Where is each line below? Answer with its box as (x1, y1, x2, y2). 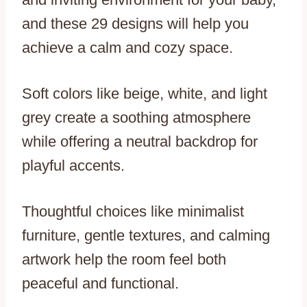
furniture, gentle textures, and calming (22, 226, 270, 244)
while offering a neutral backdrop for (22, 132, 258, 150)
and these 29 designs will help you (22, 14, 249, 32)
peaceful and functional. (22, 274, 179, 292)
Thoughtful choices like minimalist (22, 202, 244, 220)
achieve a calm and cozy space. (22, 38, 233, 56)
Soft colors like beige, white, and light (22, 84, 267, 102)
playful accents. (22, 156, 125, 174)
